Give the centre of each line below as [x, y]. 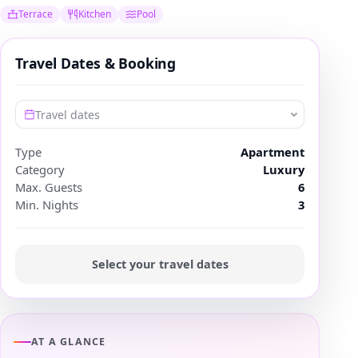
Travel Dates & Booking [96, 64]
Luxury [284, 170]
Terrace [36, 14]
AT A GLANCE [69, 342]
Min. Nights [47, 205]
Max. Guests [49, 187]
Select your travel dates [160, 265]
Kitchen [95, 14]
